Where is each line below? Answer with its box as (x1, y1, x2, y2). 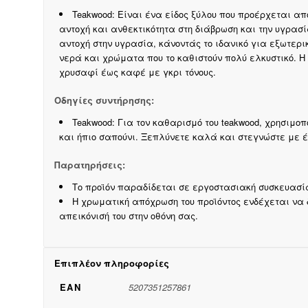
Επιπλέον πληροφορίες (54, 256, 169, 270)
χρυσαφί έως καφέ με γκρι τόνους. (58, 65, 216, 79)
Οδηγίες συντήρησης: (54, 93, 154, 107)
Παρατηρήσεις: (54, 158, 125, 172)
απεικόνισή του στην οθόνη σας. (58, 209, 198, 223)
